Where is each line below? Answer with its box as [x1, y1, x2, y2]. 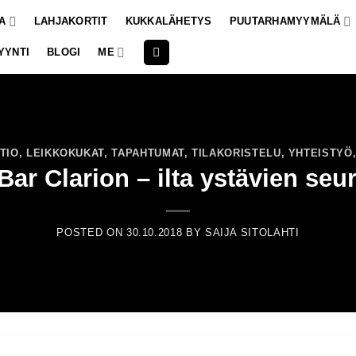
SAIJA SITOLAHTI [204, 226, 300, 239]
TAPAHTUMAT [111, 146, 184, 159]
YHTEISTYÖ [288, 146, 353, 159]
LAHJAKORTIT [33, 15, 108, 27]
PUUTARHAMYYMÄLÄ [229, 15, 341, 27]
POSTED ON [56, 226, 126, 239]
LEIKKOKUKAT [25, 146, 105, 159]
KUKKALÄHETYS [125, 15, 212, 27]
